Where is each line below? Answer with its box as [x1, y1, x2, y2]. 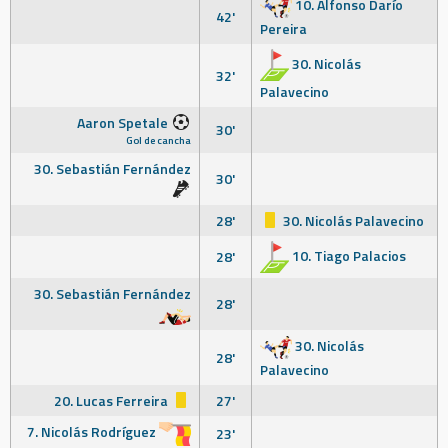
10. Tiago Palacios [289, 244, 406, 266]
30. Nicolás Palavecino [280, 210, 424, 231]
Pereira [260, 18, 307, 39]
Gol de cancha [126, 132, 191, 148]
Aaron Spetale [77, 112, 171, 133]
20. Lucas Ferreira [54, 390, 171, 411]
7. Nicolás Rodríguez [27, 421, 159, 442]
